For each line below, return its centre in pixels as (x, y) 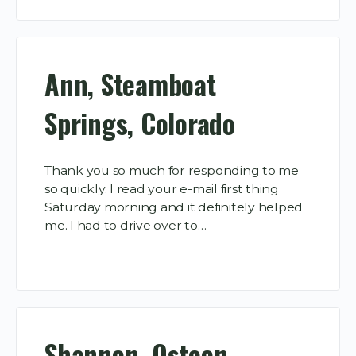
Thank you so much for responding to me (172, 170)
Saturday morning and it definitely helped (174, 207)
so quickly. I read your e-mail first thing (162, 188)
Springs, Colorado (140, 124)
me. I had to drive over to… (126, 225)
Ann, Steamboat (130, 85)
